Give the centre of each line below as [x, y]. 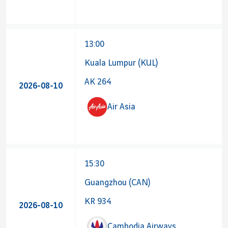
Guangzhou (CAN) [117, 183]
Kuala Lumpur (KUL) [121, 63]
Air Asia [121, 107]
